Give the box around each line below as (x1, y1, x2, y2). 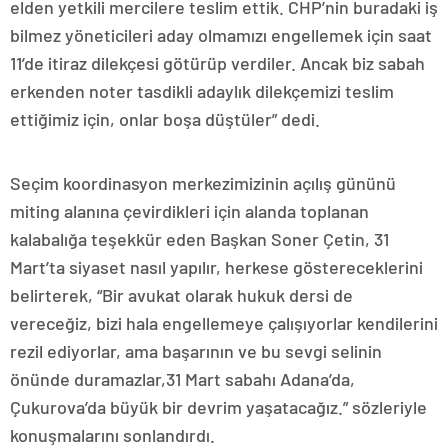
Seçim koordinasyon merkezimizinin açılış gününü (10, 171, 396, 194)
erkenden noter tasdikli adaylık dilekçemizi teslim (10, 79, 394, 102)
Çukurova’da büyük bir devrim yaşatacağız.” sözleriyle (10, 395, 427, 418)
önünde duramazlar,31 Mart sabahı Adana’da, (10, 367, 355, 390)
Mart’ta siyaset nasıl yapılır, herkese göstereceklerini (10, 255, 423, 278)
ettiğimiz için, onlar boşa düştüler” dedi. (10, 107, 320, 130)
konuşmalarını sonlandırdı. (10, 423, 223, 446)
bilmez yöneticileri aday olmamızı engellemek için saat (10, 23, 432, 46)
